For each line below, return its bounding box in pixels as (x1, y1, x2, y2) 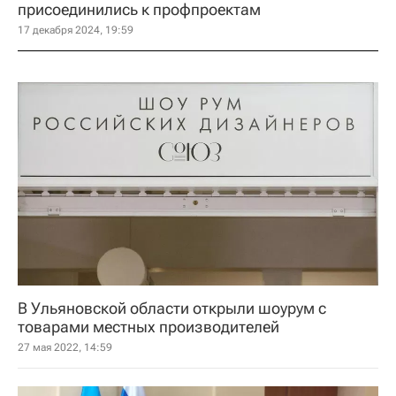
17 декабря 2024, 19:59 (18, 24, 133, 36)
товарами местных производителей (18, 316, 279, 336)
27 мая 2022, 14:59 (18, 340, 112, 354)
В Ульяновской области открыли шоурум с (18, 298, 326, 317)
